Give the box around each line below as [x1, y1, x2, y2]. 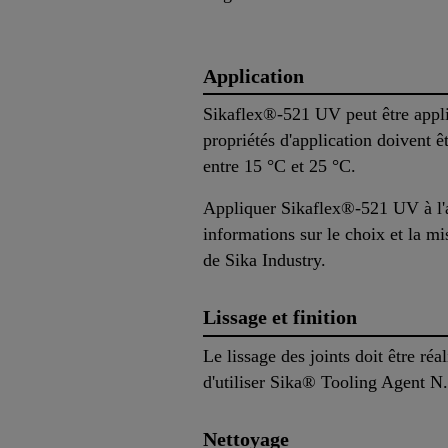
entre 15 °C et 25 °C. [203, 156, 356, 177]
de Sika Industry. [203, 250, 326, 271]
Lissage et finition [203, 306, 357, 329]
